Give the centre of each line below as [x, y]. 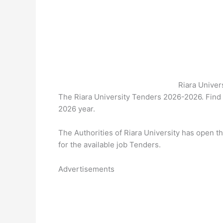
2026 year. [77, 109]
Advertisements [86, 169]
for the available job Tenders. [110, 145]
